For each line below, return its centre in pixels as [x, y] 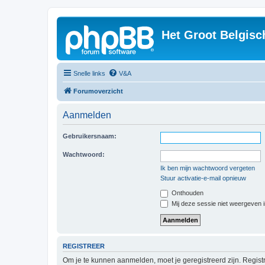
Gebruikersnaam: [90, 136]
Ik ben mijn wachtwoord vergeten [208, 168]
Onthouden [187, 193]
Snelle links [89, 73]
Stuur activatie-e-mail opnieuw [203, 178]
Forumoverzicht [98, 91]
